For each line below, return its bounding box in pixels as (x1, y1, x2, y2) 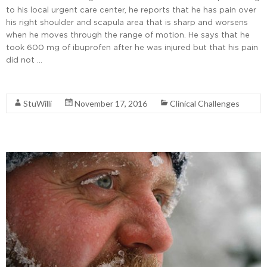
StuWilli (23, 98, 52, 109)
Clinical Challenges (170, 98, 240, 109)
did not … (6, 55, 42, 64)
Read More (6, 77, 48, 86)
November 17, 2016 (74, 98, 147, 109)
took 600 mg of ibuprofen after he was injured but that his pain (6, 43, 258, 52)
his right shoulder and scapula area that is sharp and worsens (6, 18, 248, 27)
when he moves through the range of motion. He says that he (6, 30, 250, 39)
